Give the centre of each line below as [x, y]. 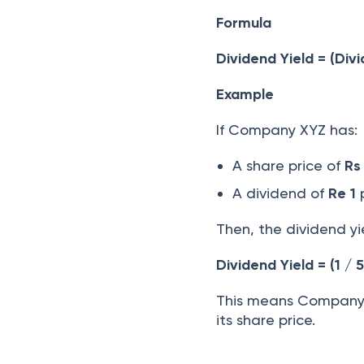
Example [245, 94]
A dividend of [281, 193]
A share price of [289, 165]
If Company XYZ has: [287, 130]
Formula [244, 23]
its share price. [266, 320]
